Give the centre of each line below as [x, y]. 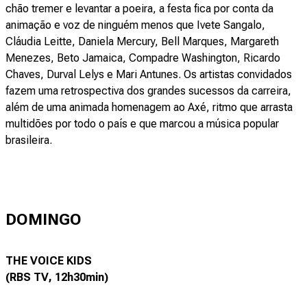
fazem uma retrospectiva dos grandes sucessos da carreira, [148, 91]
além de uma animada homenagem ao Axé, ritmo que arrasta [149, 108]
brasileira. [29, 140]
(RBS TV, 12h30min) [57, 278]
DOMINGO [44, 220]
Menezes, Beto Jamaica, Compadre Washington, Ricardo [143, 58]
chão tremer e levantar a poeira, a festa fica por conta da [139, 9]
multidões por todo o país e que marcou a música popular [142, 124]
